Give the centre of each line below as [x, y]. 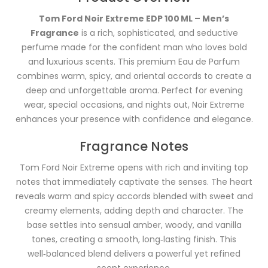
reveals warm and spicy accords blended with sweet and [134, 196]
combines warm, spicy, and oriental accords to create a [134, 76]
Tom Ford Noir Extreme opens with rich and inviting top [134, 167]
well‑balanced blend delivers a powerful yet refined [134, 253]
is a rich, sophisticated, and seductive [158, 33]
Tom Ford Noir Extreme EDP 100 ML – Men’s [134, 18]
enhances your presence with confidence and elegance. [134, 119]
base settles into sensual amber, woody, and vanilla [134, 225]
